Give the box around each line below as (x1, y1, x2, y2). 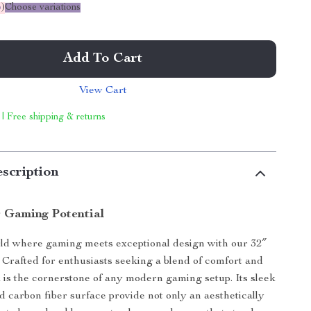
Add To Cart (63, 52, 143, 66)
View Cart (78, 85, 127, 96)
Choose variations (5, 3, 81, 12)
